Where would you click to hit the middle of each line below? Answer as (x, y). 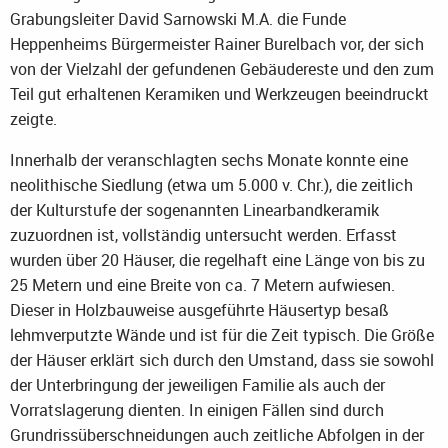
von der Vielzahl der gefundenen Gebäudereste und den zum (222, 69)
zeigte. (33, 119)
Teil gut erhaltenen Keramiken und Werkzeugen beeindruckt (219, 94)
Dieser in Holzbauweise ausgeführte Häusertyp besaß (199, 310)
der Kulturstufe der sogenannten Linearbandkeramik (194, 210)
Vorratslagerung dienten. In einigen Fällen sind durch (197, 410)
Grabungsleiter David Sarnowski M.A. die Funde (178, 19)
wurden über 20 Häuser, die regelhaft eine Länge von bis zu (217, 260)
